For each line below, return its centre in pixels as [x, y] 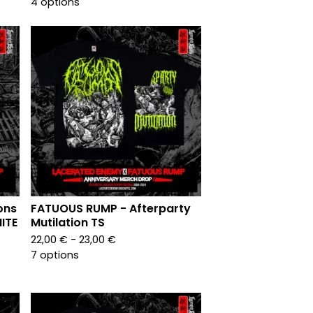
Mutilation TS [68, 223]
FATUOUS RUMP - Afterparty [111, 209]
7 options [55, 255]
